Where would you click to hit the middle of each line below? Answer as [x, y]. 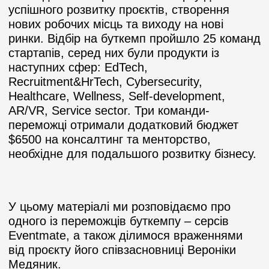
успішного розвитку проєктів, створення [119, 10]
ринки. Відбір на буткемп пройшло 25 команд [134, 38]
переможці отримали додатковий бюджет [125, 125]
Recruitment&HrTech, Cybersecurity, [105, 82]
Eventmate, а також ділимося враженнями [125, 235]
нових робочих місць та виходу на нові [116, 24]
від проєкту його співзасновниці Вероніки [122, 250]
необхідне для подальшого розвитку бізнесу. [134, 154]
